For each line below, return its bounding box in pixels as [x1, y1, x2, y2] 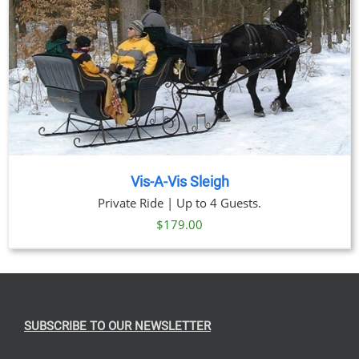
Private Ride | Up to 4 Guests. [98, 195, 261, 212]
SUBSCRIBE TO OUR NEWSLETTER [24, 319, 211, 334]
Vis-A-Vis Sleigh [130, 174, 229, 191]
